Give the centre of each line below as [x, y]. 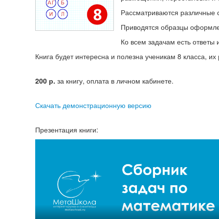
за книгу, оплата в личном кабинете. [114, 81]
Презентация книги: [67, 130]
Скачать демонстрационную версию [93, 105]
